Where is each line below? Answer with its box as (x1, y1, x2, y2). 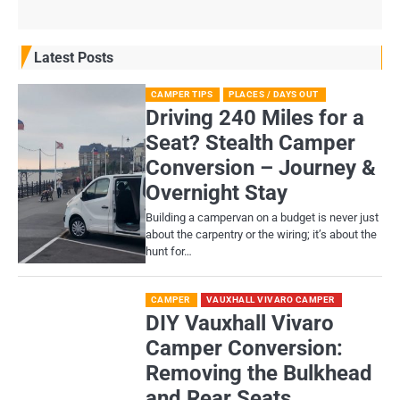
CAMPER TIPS (150, 88, 213, 99)
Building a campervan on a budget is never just (145, 210, 379, 224)
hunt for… (145, 244, 192, 258)
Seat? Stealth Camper (145, 129, 355, 155)
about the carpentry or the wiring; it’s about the (145, 227, 377, 241)
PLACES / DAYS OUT (229, 88, 319, 99)
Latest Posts (34, 48, 113, 66)
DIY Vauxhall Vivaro (145, 310, 334, 336)
